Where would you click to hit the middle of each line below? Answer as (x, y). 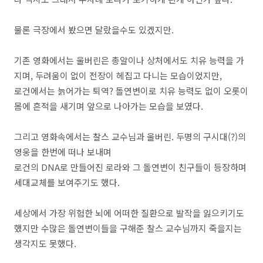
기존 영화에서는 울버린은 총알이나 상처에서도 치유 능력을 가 (129, 60)
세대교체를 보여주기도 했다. (67, 183)
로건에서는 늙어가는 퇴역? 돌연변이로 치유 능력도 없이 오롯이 (131, 91)
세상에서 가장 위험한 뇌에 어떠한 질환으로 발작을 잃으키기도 (129, 213)
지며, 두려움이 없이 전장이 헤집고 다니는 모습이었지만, (118, 76)
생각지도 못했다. (45, 244)
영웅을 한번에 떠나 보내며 (63, 152)
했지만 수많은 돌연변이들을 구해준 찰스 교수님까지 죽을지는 (128, 228)
